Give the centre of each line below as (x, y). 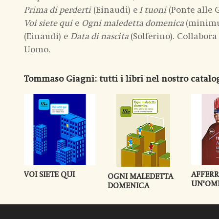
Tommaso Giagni (59, 79)
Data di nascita (100, 36)
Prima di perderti (57, 10)
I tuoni (152, 10)
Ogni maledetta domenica (134, 23)
